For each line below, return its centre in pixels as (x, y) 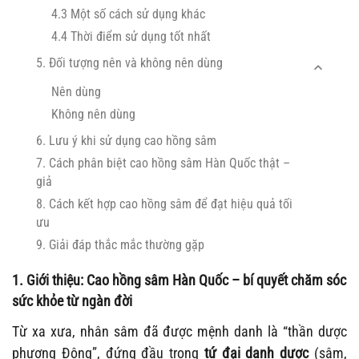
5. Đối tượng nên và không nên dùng (129, 63)
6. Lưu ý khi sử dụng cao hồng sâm (126, 141)
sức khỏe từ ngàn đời (72, 301)
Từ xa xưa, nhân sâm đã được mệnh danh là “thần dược (179, 332)
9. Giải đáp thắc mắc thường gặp (120, 245)
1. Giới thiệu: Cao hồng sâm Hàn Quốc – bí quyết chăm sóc (179, 280)
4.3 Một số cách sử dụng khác (128, 14)
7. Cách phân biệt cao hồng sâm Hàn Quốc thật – (163, 163)
